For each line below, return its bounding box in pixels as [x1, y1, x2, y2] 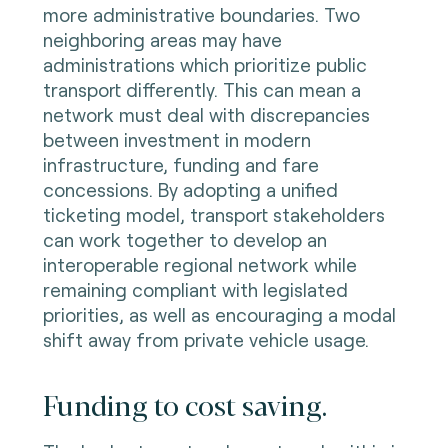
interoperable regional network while [42, 253, 357, 277]
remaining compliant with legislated [42, 278, 348, 302]
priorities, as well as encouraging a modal [42, 303, 396, 327]
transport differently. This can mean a [42, 78, 361, 102]
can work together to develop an [42, 228, 327, 252]
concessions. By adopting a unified [42, 178, 338, 202]
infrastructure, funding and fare [42, 153, 319, 177]
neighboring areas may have [42, 28, 282, 52]
